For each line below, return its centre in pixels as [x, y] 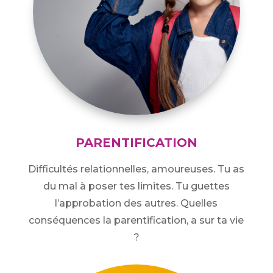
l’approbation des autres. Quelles [136, 204]
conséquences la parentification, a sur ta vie [136, 221]
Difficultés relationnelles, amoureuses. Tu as [136, 169]
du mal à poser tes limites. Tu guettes [136, 186]
